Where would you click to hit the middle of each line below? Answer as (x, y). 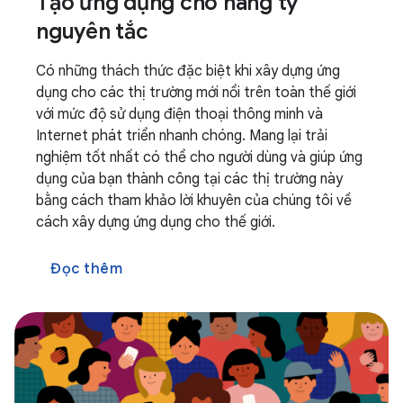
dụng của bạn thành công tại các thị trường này (189, 179)
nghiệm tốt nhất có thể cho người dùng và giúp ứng (199, 157)
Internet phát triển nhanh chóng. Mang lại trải (182, 136)
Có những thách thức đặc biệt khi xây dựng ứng (188, 71)
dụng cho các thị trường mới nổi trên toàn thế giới (196, 93)
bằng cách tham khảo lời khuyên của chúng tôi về (194, 201)
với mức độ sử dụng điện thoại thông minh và (179, 114)
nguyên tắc (92, 31)
